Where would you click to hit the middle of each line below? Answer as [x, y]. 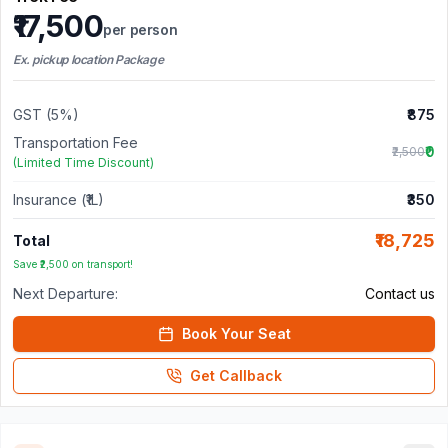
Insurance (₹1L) [58, 199]
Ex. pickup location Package [88, 59]
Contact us [400, 293]
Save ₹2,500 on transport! [73, 263]
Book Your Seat [236, 333]
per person [140, 29]
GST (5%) [46, 114]
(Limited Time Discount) [83, 162]
